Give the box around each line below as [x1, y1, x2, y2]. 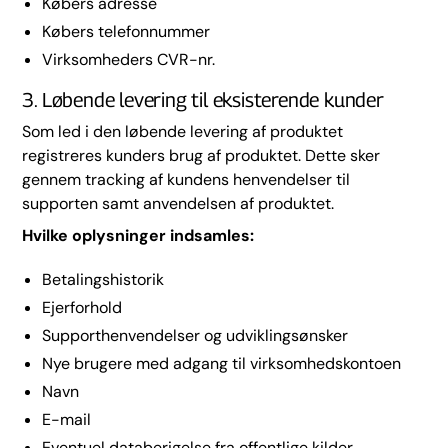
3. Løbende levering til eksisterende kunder [22, 88, 384, 112]
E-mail [42, 409, 92, 430]
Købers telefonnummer [42, 21, 211, 42]
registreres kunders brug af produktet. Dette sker [22, 145, 381, 166]
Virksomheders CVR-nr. [42, 49, 216, 70]
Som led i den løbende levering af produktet [22, 121, 344, 142]
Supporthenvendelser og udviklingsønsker [42, 325, 349, 346]
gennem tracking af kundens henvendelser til [22, 169, 351, 190]
